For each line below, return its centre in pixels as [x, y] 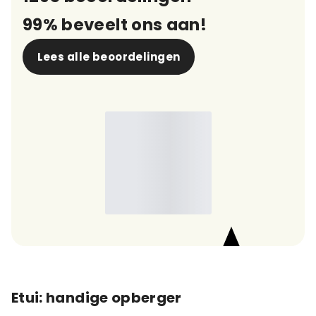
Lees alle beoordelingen [109, 57]
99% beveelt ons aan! [115, 25]
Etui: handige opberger [97, 298]
